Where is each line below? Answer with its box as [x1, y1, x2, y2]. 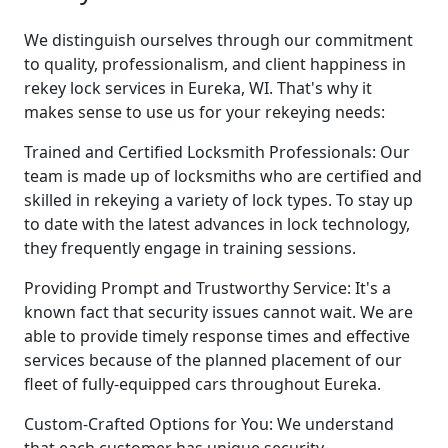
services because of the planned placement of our [24, 348, 402, 371]
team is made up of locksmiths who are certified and [24, 164, 422, 187]
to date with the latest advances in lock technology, [24, 212, 410, 235]
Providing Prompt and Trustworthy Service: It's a [24, 276, 391, 299]
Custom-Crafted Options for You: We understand [24, 412, 394, 435]
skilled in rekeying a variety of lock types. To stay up [24, 188, 413, 211]
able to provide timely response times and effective [24, 324, 410, 347]
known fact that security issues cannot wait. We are [24, 300, 413, 323]
